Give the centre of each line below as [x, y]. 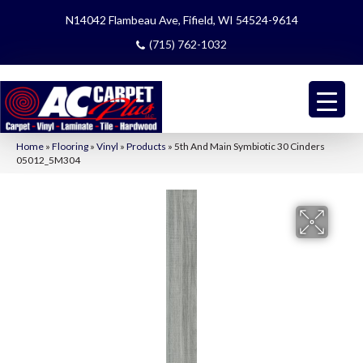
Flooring [70, 146]
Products [146, 146]
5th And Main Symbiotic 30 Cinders [250, 146]
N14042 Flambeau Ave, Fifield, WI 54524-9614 [181, 20]
